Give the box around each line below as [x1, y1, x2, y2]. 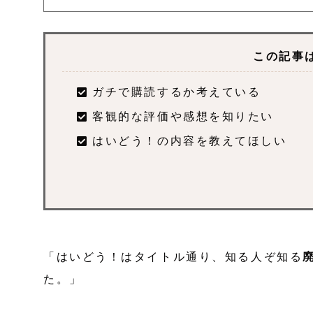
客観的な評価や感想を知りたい [92, 110, 275, 122]
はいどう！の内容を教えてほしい [92, 135, 287, 147]
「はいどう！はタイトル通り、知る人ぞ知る [43, 251, 303, 263]
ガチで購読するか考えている [92, 85, 261, 98]
